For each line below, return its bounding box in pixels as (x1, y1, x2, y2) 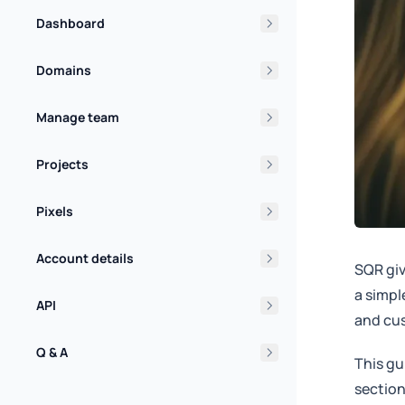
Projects (36, 155, 89, 173)
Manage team (36, 108, 119, 126)
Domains (36, 61, 91, 79)
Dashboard (36, 14, 105, 32)
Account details (36, 250, 134, 267)
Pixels (36, 202, 73, 220)
